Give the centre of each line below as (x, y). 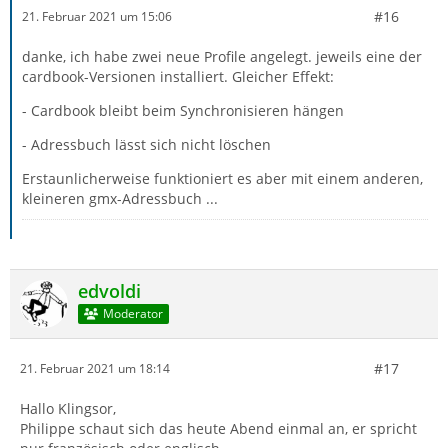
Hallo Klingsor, (68, 408)
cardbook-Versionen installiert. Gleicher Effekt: (178, 76)
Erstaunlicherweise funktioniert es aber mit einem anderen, (222, 178)
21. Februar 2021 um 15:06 (97, 17)
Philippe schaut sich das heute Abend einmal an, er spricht (218, 428)
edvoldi (109, 290)
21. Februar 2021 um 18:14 (95, 369)
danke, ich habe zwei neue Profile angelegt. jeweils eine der (222, 56)
